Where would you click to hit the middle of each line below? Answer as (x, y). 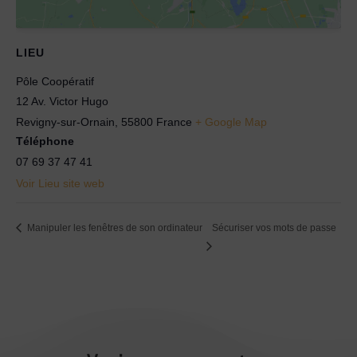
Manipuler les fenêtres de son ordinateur (114, 228)
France (174, 122)
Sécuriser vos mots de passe (274, 228)
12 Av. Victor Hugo (62, 101)
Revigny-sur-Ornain (65, 122)
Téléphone (45, 141)
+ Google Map (231, 122)
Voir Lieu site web (60, 183)
